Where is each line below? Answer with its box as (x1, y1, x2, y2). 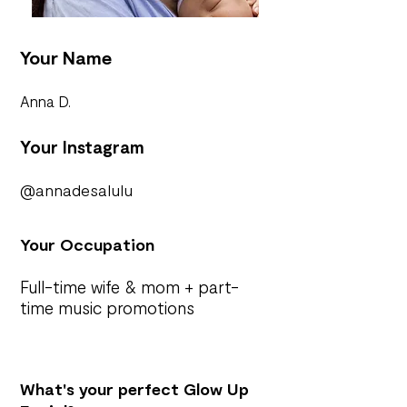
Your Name (20, 46, 112, 68)
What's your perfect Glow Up (20, 379, 249, 399)
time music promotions (20, 297, 194, 318)
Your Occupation (20, 234, 154, 254)
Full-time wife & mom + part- (20, 276, 239, 297)
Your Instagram (20, 136, 144, 157)
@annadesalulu (20, 180, 133, 200)
